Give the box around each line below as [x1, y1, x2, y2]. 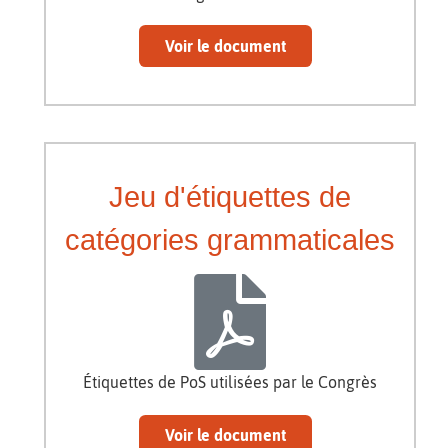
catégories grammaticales [65, 223, 395, 256]
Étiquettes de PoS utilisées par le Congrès [83, 372, 377, 391]
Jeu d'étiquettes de [109, 180, 351, 213]
